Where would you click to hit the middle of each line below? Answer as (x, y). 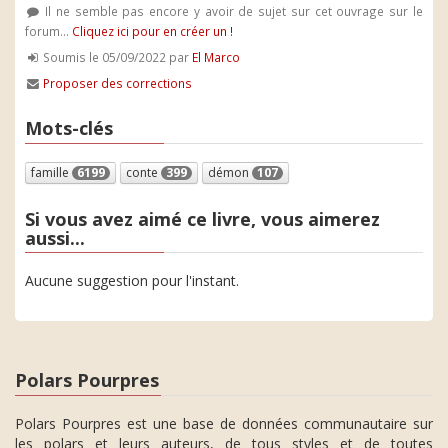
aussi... (55, 237)
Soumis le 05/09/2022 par (116, 57)
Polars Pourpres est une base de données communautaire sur (224, 423)
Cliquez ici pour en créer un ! (152, 31)
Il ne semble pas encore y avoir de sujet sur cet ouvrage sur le (231, 11)
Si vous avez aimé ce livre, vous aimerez (202, 218)
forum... (48, 31)
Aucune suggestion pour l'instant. (132, 280)
